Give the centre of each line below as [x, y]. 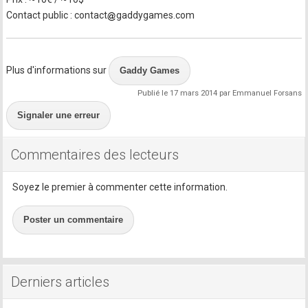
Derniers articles [60, 282]
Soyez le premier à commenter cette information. [120, 187]
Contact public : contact [57, 15]
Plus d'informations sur [58, 70]
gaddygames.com [156, 15]
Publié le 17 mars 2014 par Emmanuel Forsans [219, 93]
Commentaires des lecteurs [95, 155]
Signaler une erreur [59, 115]
